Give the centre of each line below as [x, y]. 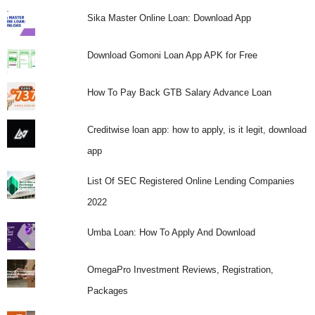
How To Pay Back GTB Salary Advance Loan [179, 92]
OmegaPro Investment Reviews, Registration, [180, 269]
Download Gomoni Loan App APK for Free [172, 55]
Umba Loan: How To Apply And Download [171, 232]
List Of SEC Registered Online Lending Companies [191, 181]
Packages [107, 290]
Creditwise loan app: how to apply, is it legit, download [197, 129]
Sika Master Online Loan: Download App [169, 18]
